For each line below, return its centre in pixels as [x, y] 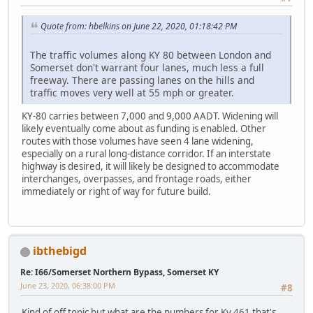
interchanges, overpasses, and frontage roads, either [137, 179]
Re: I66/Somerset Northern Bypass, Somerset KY [119, 272]
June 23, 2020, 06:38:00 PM [68, 286]
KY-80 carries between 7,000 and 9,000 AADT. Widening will [150, 116]
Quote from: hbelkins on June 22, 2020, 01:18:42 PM [139, 27]
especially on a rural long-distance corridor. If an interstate [146, 154]
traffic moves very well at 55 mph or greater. [132, 93]
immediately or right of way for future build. [116, 192]
